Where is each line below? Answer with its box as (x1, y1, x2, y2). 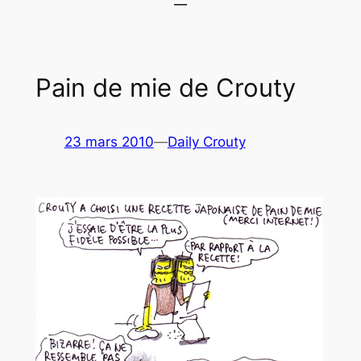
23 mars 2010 (64, 134, 154, 151)
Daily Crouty (167, 134, 246, 151)
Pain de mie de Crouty (35, 72, 296, 102)
